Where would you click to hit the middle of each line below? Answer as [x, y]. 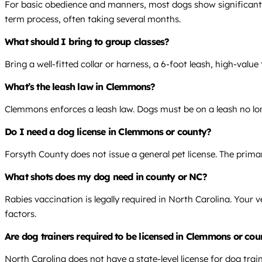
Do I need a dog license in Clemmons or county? [108, 132]
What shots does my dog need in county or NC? [106, 177]
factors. [20, 214]
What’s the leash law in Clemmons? [80, 87]
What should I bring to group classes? [87, 42]
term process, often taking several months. [93, 19]
